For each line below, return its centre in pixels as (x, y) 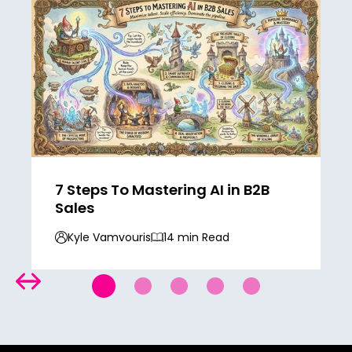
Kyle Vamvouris (109, 237)
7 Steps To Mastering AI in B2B (162, 189)
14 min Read (196, 237)
